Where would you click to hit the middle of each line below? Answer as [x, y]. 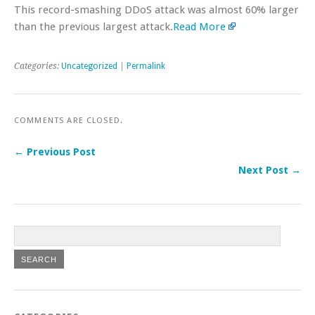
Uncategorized [89, 66]
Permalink [146, 66]
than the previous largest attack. [94, 26]
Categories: [38, 66]
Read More [199, 26]
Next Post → [270, 170]
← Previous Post [55, 152]
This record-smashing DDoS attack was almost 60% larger [156, 9]
